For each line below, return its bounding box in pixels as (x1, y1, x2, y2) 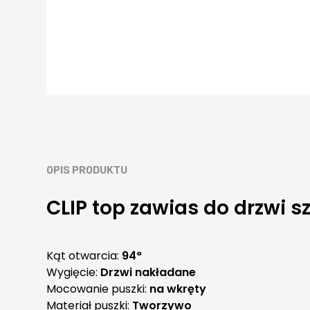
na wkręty (149, 281, 207, 297)
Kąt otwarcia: (46, 248, 122, 264)
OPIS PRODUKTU (46, 163, 128, 176)
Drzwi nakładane (100, 264, 197, 280)
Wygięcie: (46, 264, 101, 280)
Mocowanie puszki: (46, 281, 150, 297)
